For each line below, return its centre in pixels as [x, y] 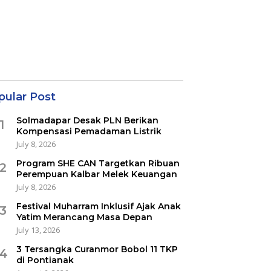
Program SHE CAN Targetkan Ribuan [98, 163]
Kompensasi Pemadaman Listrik [89, 131]
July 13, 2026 [38, 230]
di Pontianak [45, 260]
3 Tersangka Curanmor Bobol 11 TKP [97, 249]
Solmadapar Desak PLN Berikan [87, 120]
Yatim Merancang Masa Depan [84, 217]
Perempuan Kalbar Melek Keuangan [96, 174]
